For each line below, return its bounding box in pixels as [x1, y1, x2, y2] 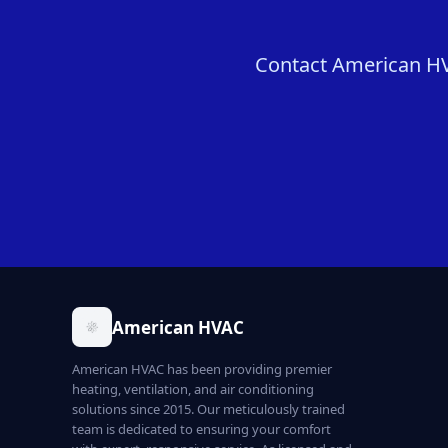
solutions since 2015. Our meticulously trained [72, 400, 345, 418]
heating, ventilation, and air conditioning [72, 380, 314, 398]
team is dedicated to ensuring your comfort [72, 420, 331, 438]
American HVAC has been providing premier [72, 360, 332, 378]
